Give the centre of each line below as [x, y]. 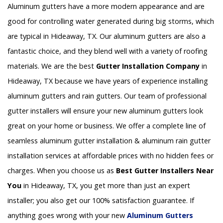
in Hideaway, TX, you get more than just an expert [106, 185]
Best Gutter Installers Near [165, 170]
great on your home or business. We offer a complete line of [107, 125]
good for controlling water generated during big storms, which [111, 21]
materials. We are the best [52, 66]
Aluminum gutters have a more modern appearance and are [106, 6]
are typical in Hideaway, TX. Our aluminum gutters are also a [107, 36]
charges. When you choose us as [62, 170]
